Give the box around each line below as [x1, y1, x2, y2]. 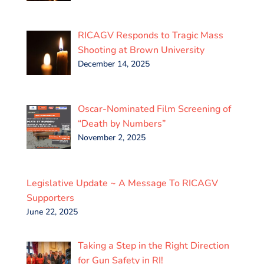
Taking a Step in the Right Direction [77, 239, 229, 253]
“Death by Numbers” [77, 117, 166, 131]
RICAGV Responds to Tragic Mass [77, 28, 223, 42]
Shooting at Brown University [77, 43, 204, 57]
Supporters [26, 192, 74, 205]
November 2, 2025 [77, 132, 146, 144]
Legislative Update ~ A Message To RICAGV [26, 177, 218, 190]
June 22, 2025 [26, 206, 78, 218]
